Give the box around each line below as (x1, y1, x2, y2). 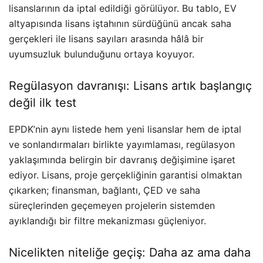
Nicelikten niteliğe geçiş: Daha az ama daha (9, 245, 251, 260)
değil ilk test (9, 96, 76, 110)
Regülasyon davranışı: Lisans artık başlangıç (9, 79, 252, 93)
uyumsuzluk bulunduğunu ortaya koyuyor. (9, 48, 194, 60)
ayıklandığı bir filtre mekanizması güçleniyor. (9, 215, 206, 227)
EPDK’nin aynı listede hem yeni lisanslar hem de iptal (9, 123, 241, 136)
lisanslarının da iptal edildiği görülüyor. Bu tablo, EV (9, 2, 237, 15)
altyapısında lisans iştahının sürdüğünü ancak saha (9, 18, 231, 30)
